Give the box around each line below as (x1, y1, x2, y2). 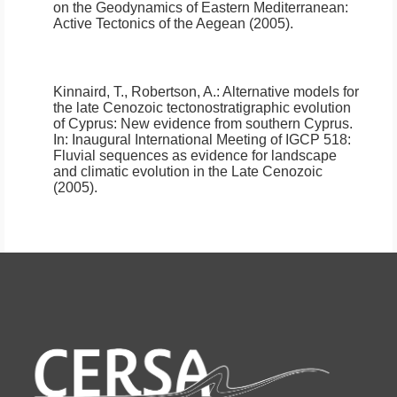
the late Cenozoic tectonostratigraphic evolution (53, 100, 351, 116)
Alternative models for (222, 84, 359, 100)
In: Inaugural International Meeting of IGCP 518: (53, 132, 351, 148)
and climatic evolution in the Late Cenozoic (53, 164, 323, 180)
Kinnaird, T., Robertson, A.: (53, 84, 222, 100)
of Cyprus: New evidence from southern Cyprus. (53, 116, 353, 132)
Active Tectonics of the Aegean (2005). (53, 16, 293, 32)
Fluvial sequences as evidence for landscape (53, 148, 337, 164)
